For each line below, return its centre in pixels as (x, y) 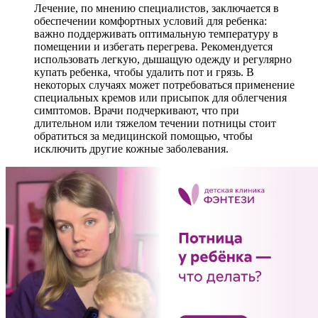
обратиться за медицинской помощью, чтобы (143, 136)
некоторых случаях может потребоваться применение (164, 84)
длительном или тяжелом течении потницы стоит (155, 123)
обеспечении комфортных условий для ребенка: (150, 21)
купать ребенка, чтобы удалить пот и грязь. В (144, 72)
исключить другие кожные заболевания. (131, 148)
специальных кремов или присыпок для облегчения (160, 97)
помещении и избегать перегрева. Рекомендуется (153, 46)
